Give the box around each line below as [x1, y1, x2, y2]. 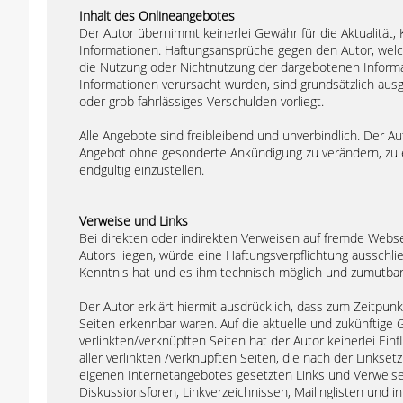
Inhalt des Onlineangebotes [79, 7, 235, 24]
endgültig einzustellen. [79, 161, 204, 178]
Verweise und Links [79, 212, 188, 229]
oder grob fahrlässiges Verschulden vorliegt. [79, 93, 324, 110]
